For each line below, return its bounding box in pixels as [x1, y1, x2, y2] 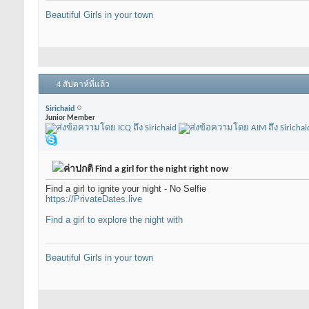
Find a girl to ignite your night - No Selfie [46, 183, 206, 195]
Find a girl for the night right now [93, 164, 228, 175]
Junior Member [46, 114, 95, 122]
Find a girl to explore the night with [46, 215, 183, 226]
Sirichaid [46, 104, 74, 113]
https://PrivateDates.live [46, 194, 142, 205]
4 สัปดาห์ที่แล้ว [57, 81, 110, 90]
